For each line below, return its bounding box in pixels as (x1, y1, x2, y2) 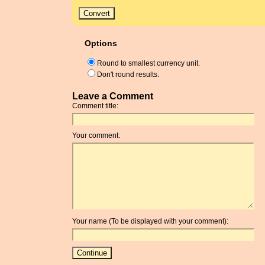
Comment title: (72, 102, 118, 110)
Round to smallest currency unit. (97, 59, 200, 68)
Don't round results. (97, 70, 159, 79)
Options (85, 38, 117, 48)
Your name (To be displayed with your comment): (72, 217, 228, 225)
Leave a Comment (72, 91, 153, 101)
